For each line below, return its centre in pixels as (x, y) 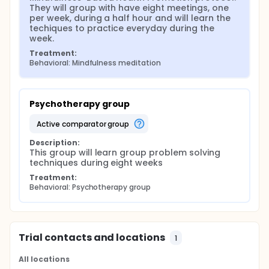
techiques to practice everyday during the (122, 28)
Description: (55, 143)
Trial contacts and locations (92, 237)
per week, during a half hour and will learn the (130, 18)
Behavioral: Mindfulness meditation (95, 63)
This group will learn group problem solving (125, 153)
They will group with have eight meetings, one (129, 8)
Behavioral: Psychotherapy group (90, 187)
